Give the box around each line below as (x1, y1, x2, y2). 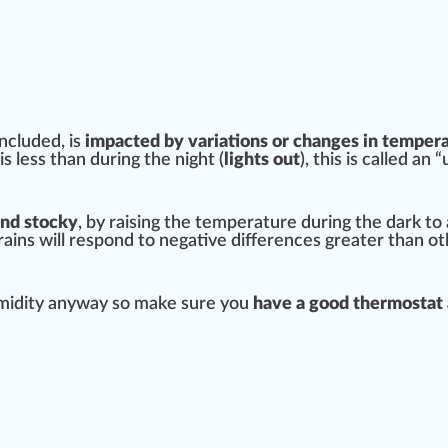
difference (231, 232, 313, 251)
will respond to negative (35, 232, 231, 251)
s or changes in (260, 133, 382, 152)
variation (188, 133, 260, 152)
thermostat (353, 295, 443, 314)
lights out (224, 151, 300, 170)
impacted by (85, 133, 188, 152)
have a (253, 295, 309, 314)
